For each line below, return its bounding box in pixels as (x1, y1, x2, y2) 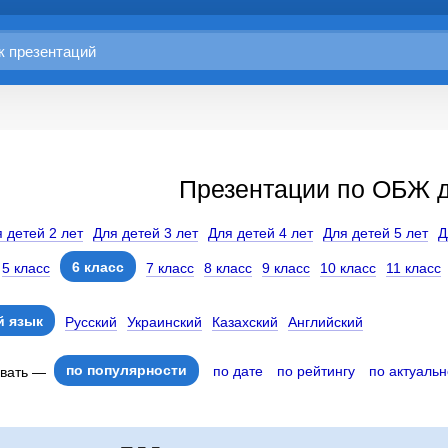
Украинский (127, 314, 202, 330)
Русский (65, 314, 117, 330)
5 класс (2, 260, 50, 276)
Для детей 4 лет (208, 225, 313, 241)
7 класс (146, 260, 194, 276)
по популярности (66, 362, 187, 378)
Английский (288, 314, 363, 330)
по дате (213, 363, 263, 379)
